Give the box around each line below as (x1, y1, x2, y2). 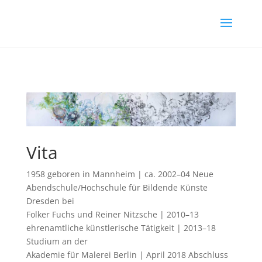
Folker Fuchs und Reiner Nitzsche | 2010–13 (26, 208, 199, 220)
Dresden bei (26, 195, 74, 206)
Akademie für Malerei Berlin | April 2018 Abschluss (26, 249, 228, 260)
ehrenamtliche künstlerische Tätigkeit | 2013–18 (26, 222, 216, 233)
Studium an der (26, 235, 88, 247)
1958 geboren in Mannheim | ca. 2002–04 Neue (26, 168, 213, 180)
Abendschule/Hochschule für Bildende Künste (26, 181, 208, 193)
